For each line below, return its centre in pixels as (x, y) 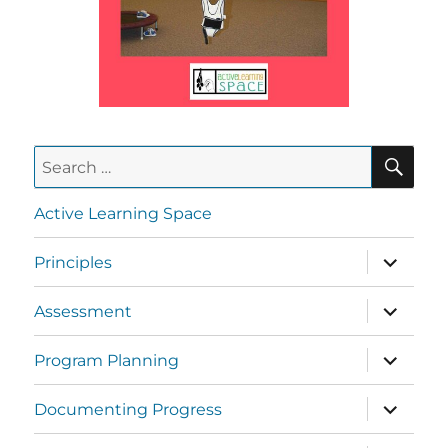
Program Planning (107, 360)
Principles (73, 262)
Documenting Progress (128, 409)
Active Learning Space (123, 213)
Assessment (83, 311)
